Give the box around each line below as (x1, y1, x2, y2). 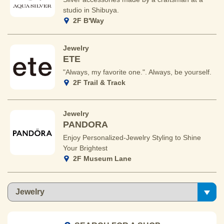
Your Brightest (63, 144, 107, 152)
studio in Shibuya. (63, 6, 119, 14)
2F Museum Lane (72, 154, 131, 162)
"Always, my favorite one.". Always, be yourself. (63, 68, 211, 76)
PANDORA (63, 119, 108, 129)
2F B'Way (72, 16, 104, 24)
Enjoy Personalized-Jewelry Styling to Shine (63, 133, 201, 141)
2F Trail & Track (72, 78, 125, 86)
